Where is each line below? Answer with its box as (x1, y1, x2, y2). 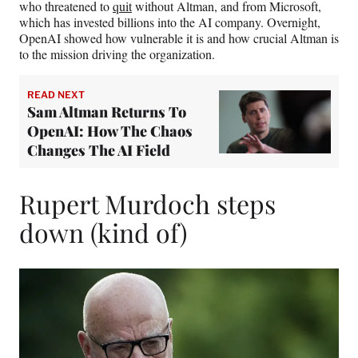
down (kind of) (19, 215, 187, 249)
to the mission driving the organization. (19, 46, 215, 63)
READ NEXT (27, 89, 85, 101)
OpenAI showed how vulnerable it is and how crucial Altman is (19, 30, 339, 47)
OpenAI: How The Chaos (27, 121, 193, 141)
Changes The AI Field (27, 141, 170, 161)
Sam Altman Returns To (27, 102, 186, 122)
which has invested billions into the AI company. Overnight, (19, 14, 320, 31)
